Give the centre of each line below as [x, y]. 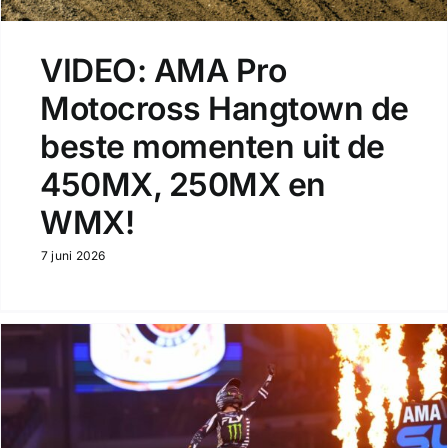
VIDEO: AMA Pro [163, 71]
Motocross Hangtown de [224, 109]
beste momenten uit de [212, 147]
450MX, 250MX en [182, 185]
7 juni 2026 [73, 256]
